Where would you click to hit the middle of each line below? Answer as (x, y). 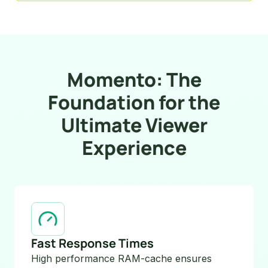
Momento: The (134, 79)
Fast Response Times (92, 243)
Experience (134, 147)
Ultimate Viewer (134, 125)
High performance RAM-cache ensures (121, 258)
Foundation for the (134, 102)
